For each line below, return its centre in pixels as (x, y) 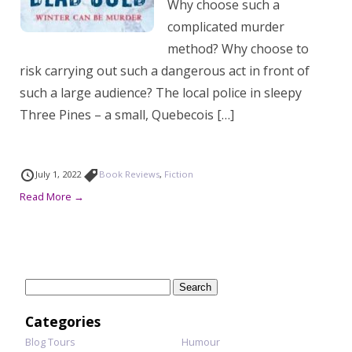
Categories (63, 321)
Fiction (179, 174)
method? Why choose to (238, 49)
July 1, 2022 (59, 174)
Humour (200, 342)
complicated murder (226, 27)
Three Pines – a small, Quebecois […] (127, 115)
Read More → (52, 196)
